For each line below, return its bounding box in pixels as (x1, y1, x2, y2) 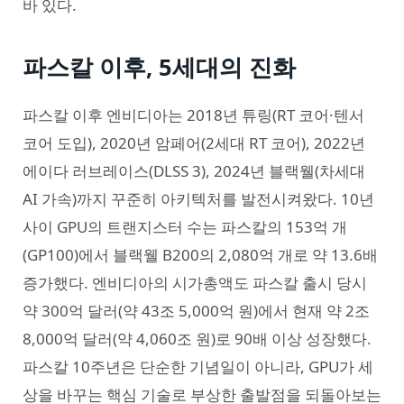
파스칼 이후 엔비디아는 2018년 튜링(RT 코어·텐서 (23, 105, 364, 126)
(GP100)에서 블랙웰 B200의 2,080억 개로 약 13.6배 (23, 244, 378, 266)
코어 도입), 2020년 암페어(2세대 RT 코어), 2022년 (23, 133, 365, 154)
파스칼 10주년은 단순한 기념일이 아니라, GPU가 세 (23, 356, 373, 378)
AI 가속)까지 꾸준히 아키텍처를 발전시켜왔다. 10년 (23, 188, 374, 210)
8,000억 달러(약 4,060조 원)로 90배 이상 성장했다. (23, 328, 372, 350)
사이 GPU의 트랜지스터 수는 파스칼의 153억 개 (23, 216, 347, 238)
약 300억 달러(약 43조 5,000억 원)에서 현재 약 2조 (23, 300, 370, 322)
